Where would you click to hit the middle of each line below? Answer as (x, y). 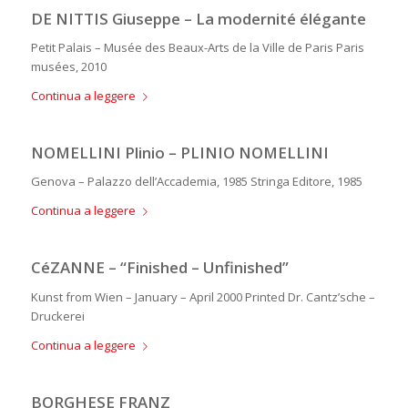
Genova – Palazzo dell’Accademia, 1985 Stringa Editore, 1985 (196, 182)
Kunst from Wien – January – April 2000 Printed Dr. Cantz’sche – (203, 296)
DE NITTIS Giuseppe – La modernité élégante (198, 19)
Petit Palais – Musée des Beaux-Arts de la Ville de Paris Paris (197, 48)
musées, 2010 (68, 67)
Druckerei (57, 316)
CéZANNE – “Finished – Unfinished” (159, 268)
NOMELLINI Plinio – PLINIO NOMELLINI (179, 153)
